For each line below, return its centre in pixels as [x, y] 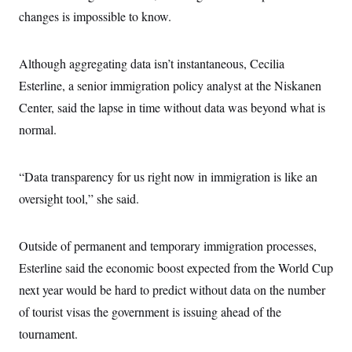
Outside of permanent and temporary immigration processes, [168, 246]
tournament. [48, 334]
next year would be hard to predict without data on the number [172, 290]
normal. [38, 129]
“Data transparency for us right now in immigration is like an [168, 176]
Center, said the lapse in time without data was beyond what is [172, 107]
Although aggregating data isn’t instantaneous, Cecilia [152, 63]
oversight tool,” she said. [79, 198]
